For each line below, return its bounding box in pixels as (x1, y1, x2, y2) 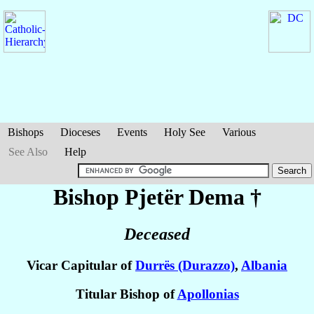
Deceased (124, 225, 190, 244)
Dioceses (60, 126, 100, 138)
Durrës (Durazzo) (135, 258, 235, 273)
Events (117, 126, 147, 138)
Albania (241, 258, 287, 273)
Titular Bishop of (75, 287, 177, 302)
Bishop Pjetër (53, 184, 189, 210)
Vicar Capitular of (27, 258, 135, 273)
